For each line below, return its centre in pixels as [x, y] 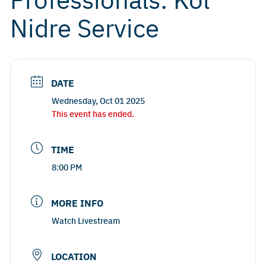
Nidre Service [85, 26]
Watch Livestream [86, 220]
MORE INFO [77, 202]
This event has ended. [93, 113]
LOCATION [74, 256]
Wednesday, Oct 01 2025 [98, 100]
